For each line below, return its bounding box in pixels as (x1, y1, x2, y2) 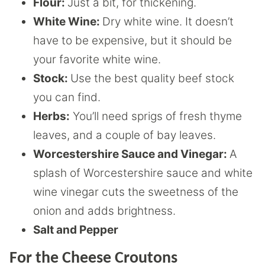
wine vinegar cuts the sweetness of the (33, 185, 238, 199)
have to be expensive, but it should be (33, 34, 232, 48)
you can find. (33, 91, 101, 105)
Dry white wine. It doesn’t (102, 15, 234, 29)
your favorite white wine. (33, 53, 161, 67)
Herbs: (33, 109, 70, 124)
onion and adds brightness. (33, 204, 176, 218)
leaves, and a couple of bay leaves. (33, 128, 216, 143)
